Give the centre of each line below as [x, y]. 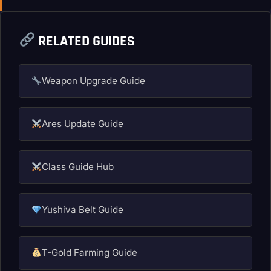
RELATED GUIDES [85, 41]
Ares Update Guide [83, 123]
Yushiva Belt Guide [83, 209]
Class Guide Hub [78, 166]
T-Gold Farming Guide [90, 252]
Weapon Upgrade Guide [94, 80]
